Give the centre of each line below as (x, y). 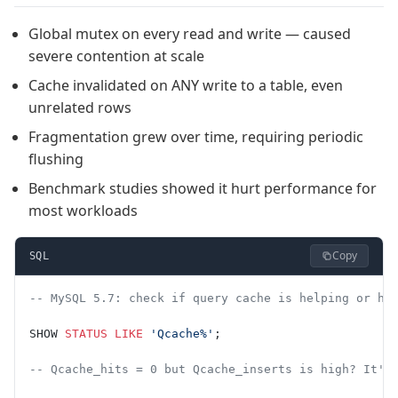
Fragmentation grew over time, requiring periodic (196, 136)
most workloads (83, 210)
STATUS (86, 333)
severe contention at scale (116, 56)
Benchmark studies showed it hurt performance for (203, 188)
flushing (56, 159)
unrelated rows (80, 107)
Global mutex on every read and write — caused (190, 33)
